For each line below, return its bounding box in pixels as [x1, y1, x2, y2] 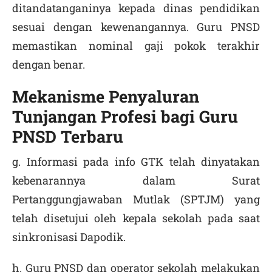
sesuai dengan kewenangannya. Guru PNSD [12, 19, 260, 34]
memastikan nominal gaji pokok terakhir [12, 38, 260, 53]
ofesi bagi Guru [118, 106, 238, 127]
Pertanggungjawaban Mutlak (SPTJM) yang [12, 192, 260, 206]
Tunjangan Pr [12, 106, 118, 127]
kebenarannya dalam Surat [12, 173, 260, 188]
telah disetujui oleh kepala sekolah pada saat [12, 211, 260, 225]
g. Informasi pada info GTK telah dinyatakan [12, 154, 260, 169]
